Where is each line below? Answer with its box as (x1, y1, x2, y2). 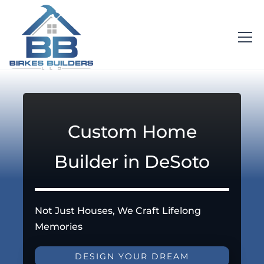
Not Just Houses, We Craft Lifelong (35, 204, 202, 216)
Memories (35, 220, 83, 232)
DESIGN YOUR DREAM (75, 251, 189, 261)
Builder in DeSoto (54, 150, 210, 172)
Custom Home (67, 120, 197, 142)
